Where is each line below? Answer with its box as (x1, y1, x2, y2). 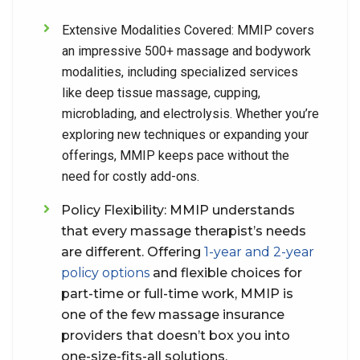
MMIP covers (237, 22, 314, 38)
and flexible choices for (149, 265, 302, 280)
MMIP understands (170, 202, 295, 218)
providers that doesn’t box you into (61, 328, 290, 343)
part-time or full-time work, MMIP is (61, 286, 293, 301)
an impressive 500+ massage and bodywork (62, 43, 311, 59)
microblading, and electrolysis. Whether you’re (62, 106, 319, 121)
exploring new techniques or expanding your (62, 127, 309, 142)
